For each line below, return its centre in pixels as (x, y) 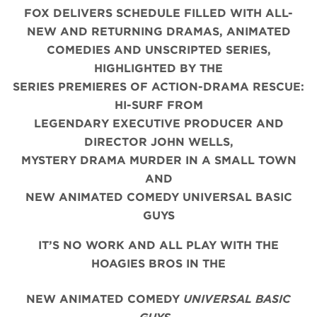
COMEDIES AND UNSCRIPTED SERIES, (158, 50)
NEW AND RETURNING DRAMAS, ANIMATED (158, 32)
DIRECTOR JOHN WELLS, (158, 142)
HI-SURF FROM (158, 105)
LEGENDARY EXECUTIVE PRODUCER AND (158, 124)
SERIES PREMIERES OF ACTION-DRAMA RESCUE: (158, 87)
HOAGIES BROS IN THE (158, 264)
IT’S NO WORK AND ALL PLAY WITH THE (158, 246)
